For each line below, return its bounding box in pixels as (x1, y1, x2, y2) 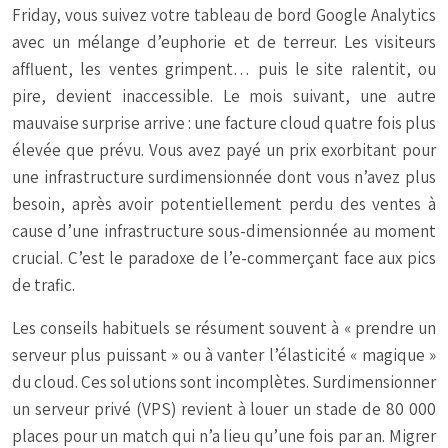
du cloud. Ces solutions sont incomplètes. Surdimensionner (12, 371, 436, 394)
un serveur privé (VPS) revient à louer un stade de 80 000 (12, 398, 436, 421)
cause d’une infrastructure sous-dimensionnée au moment (12, 220, 436, 243)
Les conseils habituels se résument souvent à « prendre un (12, 317, 436, 340)
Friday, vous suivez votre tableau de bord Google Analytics (12, 4, 436, 27)
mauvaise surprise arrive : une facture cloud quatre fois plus (12, 112, 436, 135)
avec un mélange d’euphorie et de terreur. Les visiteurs (12, 31, 436, 54)
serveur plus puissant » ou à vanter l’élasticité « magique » (12, 344, 436, 367)
